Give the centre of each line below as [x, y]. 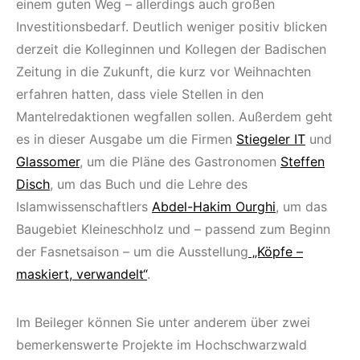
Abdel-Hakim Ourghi [214, 206]
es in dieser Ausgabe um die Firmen [126, 139]
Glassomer [48, 161]
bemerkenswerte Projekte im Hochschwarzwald [162, 344]
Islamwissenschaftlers [84, 206]
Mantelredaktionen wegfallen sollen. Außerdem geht [174, 116]
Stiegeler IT [271, 139]
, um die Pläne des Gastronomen [180, 161]
